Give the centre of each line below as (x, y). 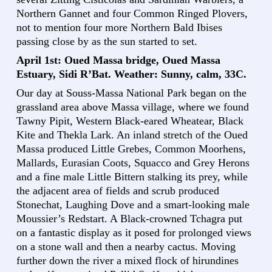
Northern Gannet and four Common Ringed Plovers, (132, 14)
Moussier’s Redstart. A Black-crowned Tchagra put (129, 219)
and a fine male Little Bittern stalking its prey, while (132, 177)
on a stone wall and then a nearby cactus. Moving (126, 247)
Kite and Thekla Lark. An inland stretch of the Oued (132, 135)
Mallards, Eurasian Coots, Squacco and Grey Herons (133, 163)
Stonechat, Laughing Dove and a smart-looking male (133, 205)
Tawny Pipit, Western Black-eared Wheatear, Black (130, 121)
